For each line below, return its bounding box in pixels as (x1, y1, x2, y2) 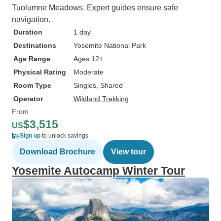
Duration (13, 28, 42, 36)
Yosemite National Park (74, 41, 146, 49)
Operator (13, 95, 43, 103)
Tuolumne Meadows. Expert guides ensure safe (12, 3, 178, 12)
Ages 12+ (74, 55, 103, 63)
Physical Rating (13, 68, 66, 76)
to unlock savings (40, 132, 88, 139)
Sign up (20, 132, 40, 139)
